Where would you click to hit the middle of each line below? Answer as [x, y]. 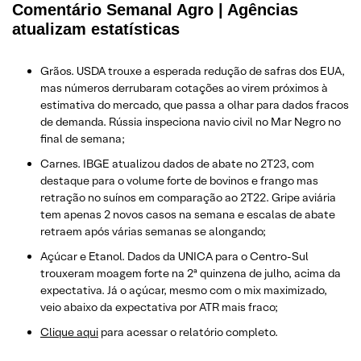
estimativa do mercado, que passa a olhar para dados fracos [195, 104]
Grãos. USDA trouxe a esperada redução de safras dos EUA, [193, 71]
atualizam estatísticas [96, 29]
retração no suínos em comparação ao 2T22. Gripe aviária [188, 197]
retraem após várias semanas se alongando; [153, 231]
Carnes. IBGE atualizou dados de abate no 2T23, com [177, 163]
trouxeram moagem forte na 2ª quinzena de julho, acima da [191, 273]
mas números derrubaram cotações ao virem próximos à [184, 87]
